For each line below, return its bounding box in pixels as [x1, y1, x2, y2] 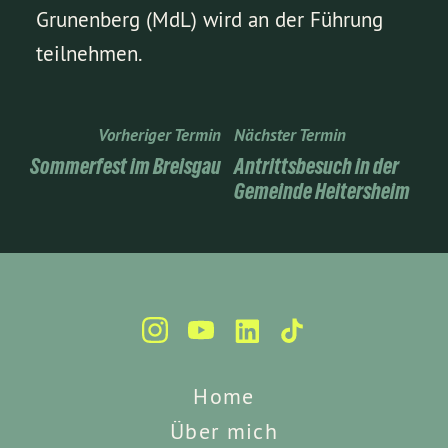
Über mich [170, 417, 278, 446]
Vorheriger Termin [98, 123, 221, 146]
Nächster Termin [234, 123, 346, 146]
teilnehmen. [36, 40, 144, 68]
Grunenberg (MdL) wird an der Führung [36, 6, 384, 34]
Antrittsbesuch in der [234, 153, 399, 179]
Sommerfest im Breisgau [30, 153, 221, 179]
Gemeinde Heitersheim [234, 178, 410, 204]
